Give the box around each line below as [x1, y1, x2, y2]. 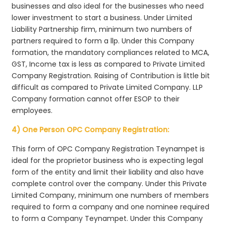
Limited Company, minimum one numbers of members [12, 190, 209, 200]
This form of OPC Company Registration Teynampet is [12, 143, 205, 154]
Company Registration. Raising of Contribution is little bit [12, 70, 210, 81]
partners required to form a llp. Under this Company [12, 35, 195, 46]
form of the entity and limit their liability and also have [12, 166, 204, 177]
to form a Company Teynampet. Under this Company [12, 213, 203, 223]
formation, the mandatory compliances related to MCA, [12, 47, 210, 58]
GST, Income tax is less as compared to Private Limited [12, 59, 205, 69]
